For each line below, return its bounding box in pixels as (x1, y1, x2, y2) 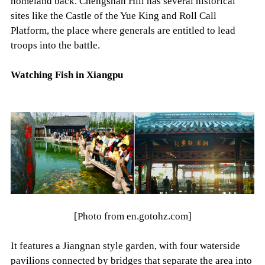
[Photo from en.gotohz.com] (73, 211, 192, 222)
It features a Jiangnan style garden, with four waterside (10, 240, 240, 252)
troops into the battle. (10, 40, 100, 51)
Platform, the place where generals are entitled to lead (10, 25, 235, 37)
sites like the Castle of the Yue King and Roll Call (10, 10, 216, 22)
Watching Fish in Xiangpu (10, 69, 125, 81)
